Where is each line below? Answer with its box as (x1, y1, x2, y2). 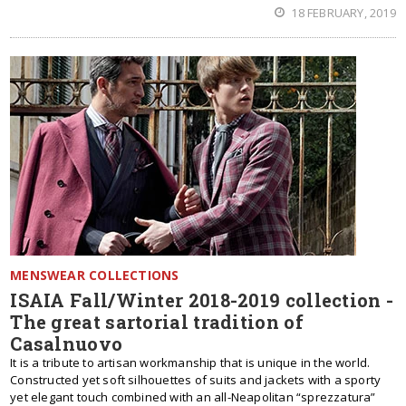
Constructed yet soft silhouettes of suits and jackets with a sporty (10, 372, 382, 388)
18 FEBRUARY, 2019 (288, 5, 396, 21)
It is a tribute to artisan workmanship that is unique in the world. (10, 354, 371, 371)
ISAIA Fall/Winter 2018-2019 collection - (10, 288, 394, 312)
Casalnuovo (10, 332, 123, 355)
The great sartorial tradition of (10, 310, 304, 333)
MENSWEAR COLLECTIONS (10, 266, 179, 284)
